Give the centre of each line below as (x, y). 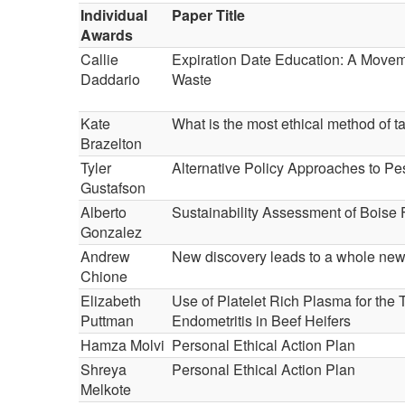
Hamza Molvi (122, 345)
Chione (104, 276)
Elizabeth (111, 301)
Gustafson (113, 188)
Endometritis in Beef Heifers (261, 320)
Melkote (106, 389)
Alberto (104, 212)
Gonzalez (111, 232)
